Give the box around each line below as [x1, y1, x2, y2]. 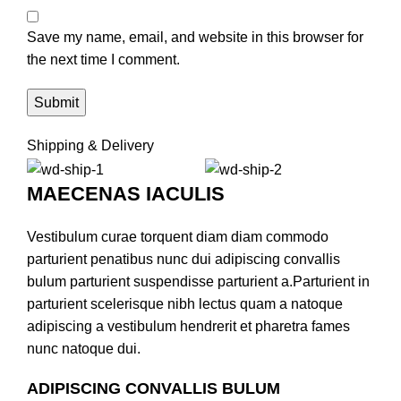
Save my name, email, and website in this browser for [27, 30, 363, 46]
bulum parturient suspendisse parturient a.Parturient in [27, 273, 370, 289]
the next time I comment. [27, 52, 180, 68]
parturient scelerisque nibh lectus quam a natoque [27, 295, 343, 311]
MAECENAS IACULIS [27, 182, 225, 205]
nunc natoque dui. [27, 340, 141, 356]
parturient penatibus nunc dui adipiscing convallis [27, 251, 340, 267]
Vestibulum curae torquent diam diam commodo [27, 228, 328, 244]
